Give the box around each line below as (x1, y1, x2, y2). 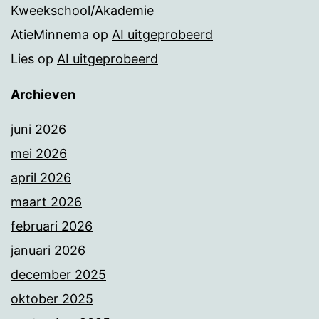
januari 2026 (11, 243, 85, 258)
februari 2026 (11, 219, 93, 234)
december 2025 (11, 267, 106, 283)
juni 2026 (11, 122, 66, 137)
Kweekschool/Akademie (11, 3, 154, 19)
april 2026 (11, 170, 71, 186)
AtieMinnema (11, 27, 89, 43)
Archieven (11, 87, 75, 103)
